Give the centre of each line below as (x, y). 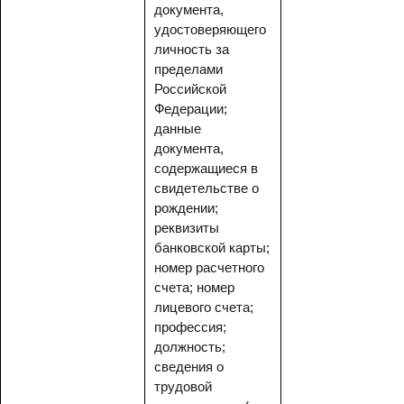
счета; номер (194, 287)
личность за (192, 49)
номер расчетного (209, 267)
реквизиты (187, 228)
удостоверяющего (210, 29)
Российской (190, 89)
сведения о (189, 367)
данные (178, 129)
